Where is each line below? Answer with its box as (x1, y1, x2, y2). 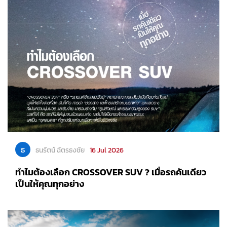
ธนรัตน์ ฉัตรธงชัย (35, 145, 85, 156)
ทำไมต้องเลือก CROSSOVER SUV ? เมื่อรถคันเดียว (15, 165, 206, 179)
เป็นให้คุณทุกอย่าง (15, 177, 84, 191)
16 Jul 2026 (90, 145, 124, 156)
